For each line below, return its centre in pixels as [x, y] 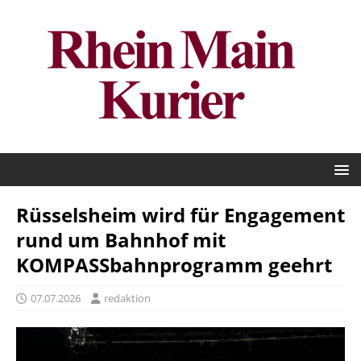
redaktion [127, 298]
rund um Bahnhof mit [121, 240]
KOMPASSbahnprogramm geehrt [174, 265]
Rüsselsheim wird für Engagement [180, 215]
